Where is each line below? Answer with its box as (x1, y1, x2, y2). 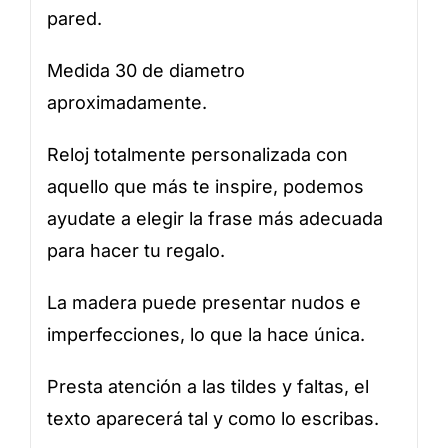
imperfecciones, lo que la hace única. (46, 323, 365, 345)
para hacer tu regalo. (46, 239, 225, 261)
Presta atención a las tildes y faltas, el (46, 375, 369, 397)
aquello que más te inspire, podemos (46, 175, 364, 197)
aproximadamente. (46, 91, 207, 113)
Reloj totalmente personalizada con (46, 143, 348, 165)
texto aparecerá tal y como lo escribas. (46, 407, 379, 429)
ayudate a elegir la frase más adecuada (46, 207, 383, 229)
